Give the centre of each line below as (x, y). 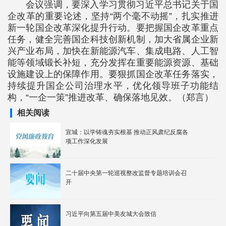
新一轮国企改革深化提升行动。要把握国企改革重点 (113, 28)
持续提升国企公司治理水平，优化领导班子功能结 (113, 86)
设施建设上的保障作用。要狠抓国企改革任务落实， (113, 74)
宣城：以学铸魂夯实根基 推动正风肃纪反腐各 (127, 132)
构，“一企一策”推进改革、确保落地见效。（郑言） (110, 97)
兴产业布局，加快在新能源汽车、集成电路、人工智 (113, 51)
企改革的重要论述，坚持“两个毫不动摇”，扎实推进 (113, 16)
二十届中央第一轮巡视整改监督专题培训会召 (126, 173)
